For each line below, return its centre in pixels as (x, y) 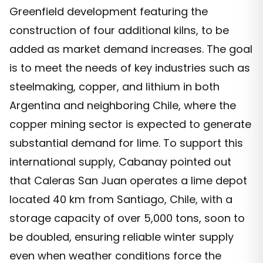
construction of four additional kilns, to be (119, 31)
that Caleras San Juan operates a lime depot (128, 181)
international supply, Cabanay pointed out (120, 162)
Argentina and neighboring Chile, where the (123, 106)
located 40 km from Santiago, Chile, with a (121, 200)
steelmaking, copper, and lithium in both (114, 87)
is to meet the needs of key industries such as (130, 68)
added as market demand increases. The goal (131, 49)
